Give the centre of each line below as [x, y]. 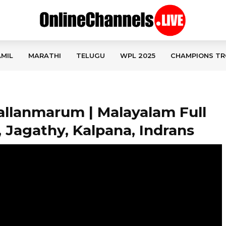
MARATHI [45, 55]
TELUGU [91, 55]
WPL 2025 [138, 55]
